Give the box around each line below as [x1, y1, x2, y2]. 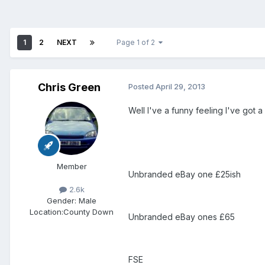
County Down [63, 207, 114, 217]
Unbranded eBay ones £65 [128, 212, 235, 222]
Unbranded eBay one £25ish [128, 169, 241, 180]
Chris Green [38, 81, 101, 94]
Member [56, 161, 87, 172]
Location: [30, 207, 63, 217]
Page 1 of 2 [117, 38, 159, 47]
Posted [128, 82, 156, 92]
